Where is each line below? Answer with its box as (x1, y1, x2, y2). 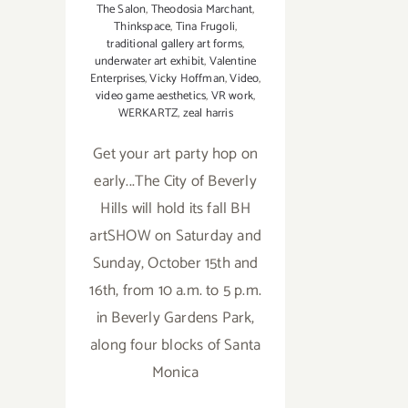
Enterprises (89, 69, 145, 89)
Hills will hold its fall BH (100, 196, 250, 222)
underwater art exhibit (94, 52, 205, 72)
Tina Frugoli (175, 17, 235, 37)
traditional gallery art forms (107, 35, 242, 55)
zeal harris (182, 104, 233, 124)
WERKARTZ (117, 104, 178, 124)
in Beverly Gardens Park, (96, 305, 255, 331)
